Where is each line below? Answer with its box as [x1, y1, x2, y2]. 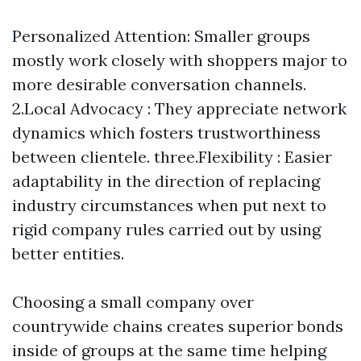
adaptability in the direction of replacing [12, 171, 320, 191]
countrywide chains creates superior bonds [12, 316, 343, 336]
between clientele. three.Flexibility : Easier [12, 147, 332, 167]
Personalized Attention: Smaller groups [12, 26, 310, 46]
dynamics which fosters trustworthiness [12, 122, 321, 143]
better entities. [12, 243, 124, 263]
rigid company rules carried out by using [12, 219, 321, 239]
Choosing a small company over [12, 292, 254, 312]
